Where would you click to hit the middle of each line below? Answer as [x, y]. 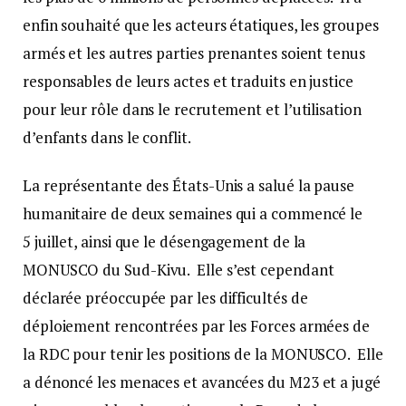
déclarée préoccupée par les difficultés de [165, 298]
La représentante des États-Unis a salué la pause [188, 186]
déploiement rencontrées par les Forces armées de [196, 326]
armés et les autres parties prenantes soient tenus [194, 53]
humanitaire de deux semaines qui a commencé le [193, 214]
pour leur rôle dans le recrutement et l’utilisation [192, 110]
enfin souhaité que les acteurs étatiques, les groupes [201, 25]
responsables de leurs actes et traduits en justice [188, 82]
